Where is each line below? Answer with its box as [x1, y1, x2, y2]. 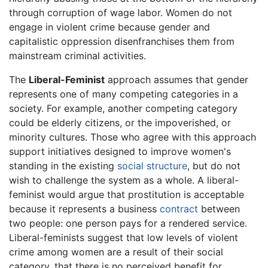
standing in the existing [9, 160, 117, 172]
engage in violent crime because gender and [9, 21, 210, 33]
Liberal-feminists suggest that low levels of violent [9, 232, 238, 244]
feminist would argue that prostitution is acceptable [9, 188, 244, 201]
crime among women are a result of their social [9, 246, 223, 258]
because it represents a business [9, 203, 160, 215]
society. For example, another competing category [9, 102, 237, 115]
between [198, 203, 240, 215]
